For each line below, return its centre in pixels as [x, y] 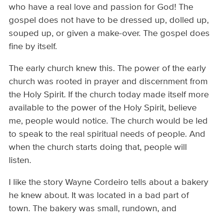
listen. [20, 160]
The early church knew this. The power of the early [108, 68]
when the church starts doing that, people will [98, 147]
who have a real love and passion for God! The [101, 7]
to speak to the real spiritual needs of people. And [107, 134]
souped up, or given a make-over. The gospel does [109, 33]
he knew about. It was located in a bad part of [99, 196]
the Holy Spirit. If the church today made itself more [109, 95]
